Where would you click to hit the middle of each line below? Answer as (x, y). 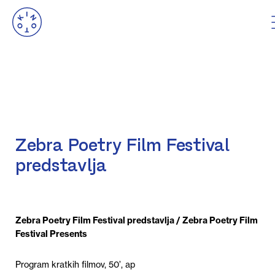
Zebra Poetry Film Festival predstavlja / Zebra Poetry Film (137, 220)
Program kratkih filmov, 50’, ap (75, 265)
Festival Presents (51, 234)
